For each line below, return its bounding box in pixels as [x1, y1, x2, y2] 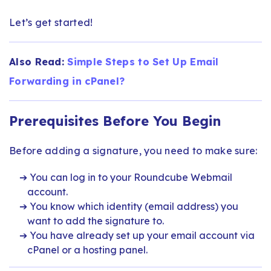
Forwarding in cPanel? [9, 74, 125, 87]
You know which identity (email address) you [27, 200, 238, 212]
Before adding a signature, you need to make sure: [9, 144, 258, 157]
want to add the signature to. [27, 214, 164, 227]
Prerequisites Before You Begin [9, 112, 221, 129]
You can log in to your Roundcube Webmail [27, 171, 232, 183]
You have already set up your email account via [27, 229, 255, 241]
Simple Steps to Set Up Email [67, 55, 219, 68]
